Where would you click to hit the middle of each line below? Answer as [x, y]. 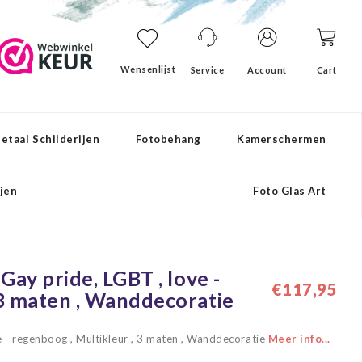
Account [267, 70]
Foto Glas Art [290, 191]
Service [207, 70]
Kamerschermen [282, 139]
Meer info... [299, 339]
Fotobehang [168, 139]
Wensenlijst [148, 69]
